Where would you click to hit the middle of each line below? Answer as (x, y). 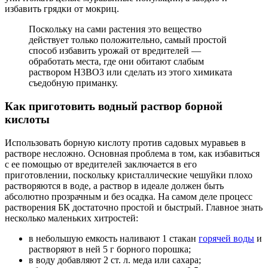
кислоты (27, 120)
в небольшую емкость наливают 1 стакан (114, 238)
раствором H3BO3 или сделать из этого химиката (130, 72)
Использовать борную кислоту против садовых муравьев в (125, 142)
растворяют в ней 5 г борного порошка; (110, 249)
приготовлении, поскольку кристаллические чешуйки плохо (129, 175)
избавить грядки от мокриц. (62, 9)
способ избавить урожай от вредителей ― (115, 51)
